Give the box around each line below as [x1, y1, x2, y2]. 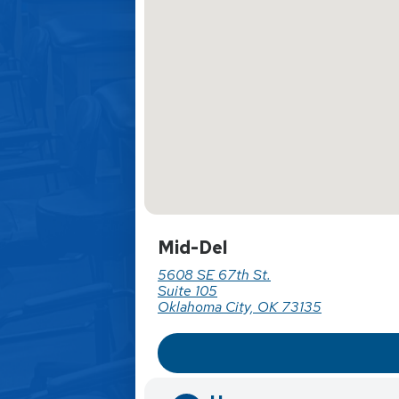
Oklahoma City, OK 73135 [158, 297, 322, 316]
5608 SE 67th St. [158, 265, 271, 284]
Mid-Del [158, 236, 227, 259]
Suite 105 [158, 281, 217, 300]
